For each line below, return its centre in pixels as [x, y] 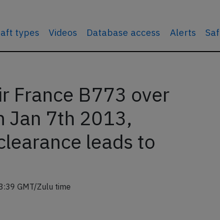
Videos [63, 32]
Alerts [183, 32]
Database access [124, 32]
